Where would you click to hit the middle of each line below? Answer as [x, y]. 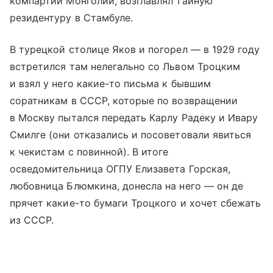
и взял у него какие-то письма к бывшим [110, 83]
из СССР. [32, 220]
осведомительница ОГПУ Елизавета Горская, [120, 168]
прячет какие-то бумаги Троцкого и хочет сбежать [136, 203]
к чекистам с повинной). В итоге [89, 151]
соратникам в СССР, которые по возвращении [124, 100]
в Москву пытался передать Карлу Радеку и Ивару [134, 117]
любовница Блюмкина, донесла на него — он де [127, 186]
